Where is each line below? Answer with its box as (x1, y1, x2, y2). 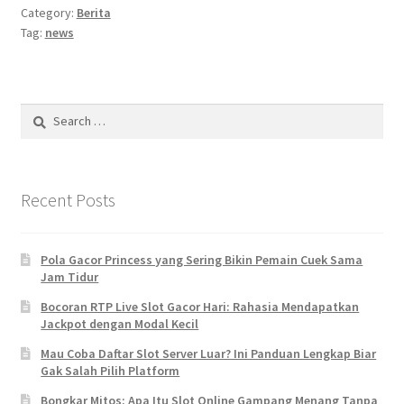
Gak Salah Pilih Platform (41, 362, 180, 379)
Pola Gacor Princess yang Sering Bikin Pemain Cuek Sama (41, 251, 363, 268)
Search (19, 104, 58, 121)
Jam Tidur (41, 268, 99, 285)
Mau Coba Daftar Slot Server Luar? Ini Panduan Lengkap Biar (41, 344, 377, 362)
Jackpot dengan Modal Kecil (41, 315, 199, 332)
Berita (76, 5, 111, 22)
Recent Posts (20, 188, 115, 211)
